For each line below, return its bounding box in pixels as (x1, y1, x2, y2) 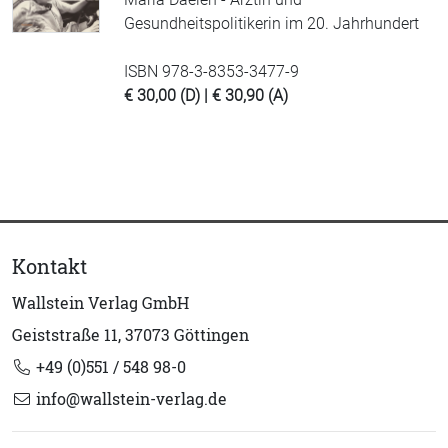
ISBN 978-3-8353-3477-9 (124, 62, 299, 81)
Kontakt (12, 253, 87, 280)
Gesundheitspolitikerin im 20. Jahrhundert (124, 14, 419, 33)
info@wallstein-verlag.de (32, 388, 227, 410)
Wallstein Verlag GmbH (12, 292, 189, 314)
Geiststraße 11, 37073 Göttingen (12, 324, 249, 346)
